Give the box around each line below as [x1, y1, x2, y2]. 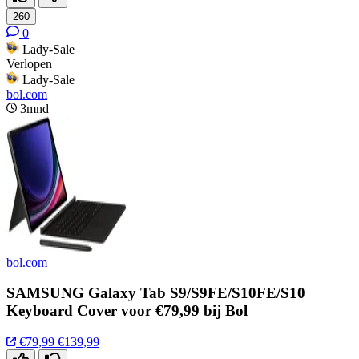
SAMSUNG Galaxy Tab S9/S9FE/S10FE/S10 [6, 284, 305, 302]
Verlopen [6, 56, 52, 71]
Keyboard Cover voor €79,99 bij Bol [6, 302, 248, 320]
